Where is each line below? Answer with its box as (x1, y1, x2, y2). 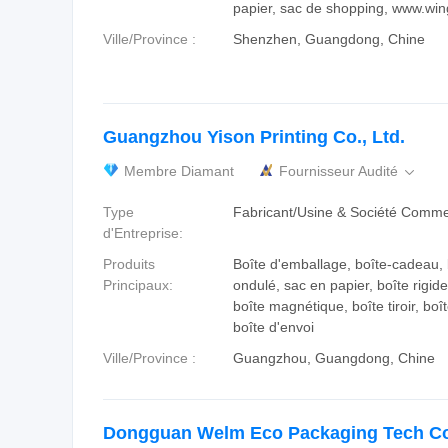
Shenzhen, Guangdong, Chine (233, 31, 425, 47)
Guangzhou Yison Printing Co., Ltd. (103, 127, 405, 147)
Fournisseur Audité (279, 163, 402, 179)
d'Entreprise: (103, 225, 183, 241)
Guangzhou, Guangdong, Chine (233, 350, 435, 366)
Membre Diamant (124, 163, 234, 179)
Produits (103, 256, 155, 272)
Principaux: (103, 277, 173, 293)
